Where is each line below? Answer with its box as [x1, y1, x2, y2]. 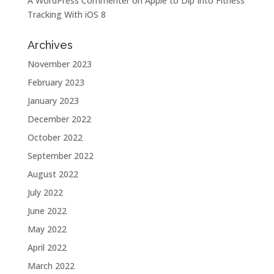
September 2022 [27, 150, 94, 162]
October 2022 [27, 131, 83, 144]
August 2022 [27, 168, 78, 180]
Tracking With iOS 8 [27, 9, 106, 21]
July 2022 [27, 187, 63, 199]
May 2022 [27, 223, 67, 235]
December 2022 [27, 113, 91, 125]
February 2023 [27, 76, 84, 89]
